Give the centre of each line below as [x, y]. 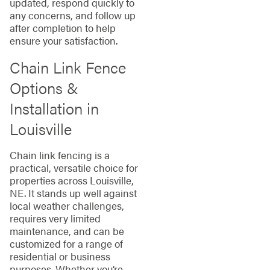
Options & [44, 87]
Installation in [54, 108]
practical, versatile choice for [74, 168]
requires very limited [55, 218]
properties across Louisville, [71, 181]
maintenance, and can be [67, 231]
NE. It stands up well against [73, 193]
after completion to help [62, 27]
